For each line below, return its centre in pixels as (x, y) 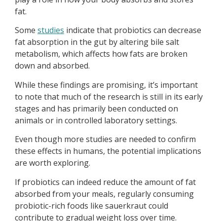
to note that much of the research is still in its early (109, 96)
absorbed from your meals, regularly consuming (104, 194)
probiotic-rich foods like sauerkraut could (92, 205)
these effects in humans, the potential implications (108, 151)
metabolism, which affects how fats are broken (101, 54)
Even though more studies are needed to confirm (105, 139)
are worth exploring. (53, 163)
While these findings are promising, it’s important (106, 85)
